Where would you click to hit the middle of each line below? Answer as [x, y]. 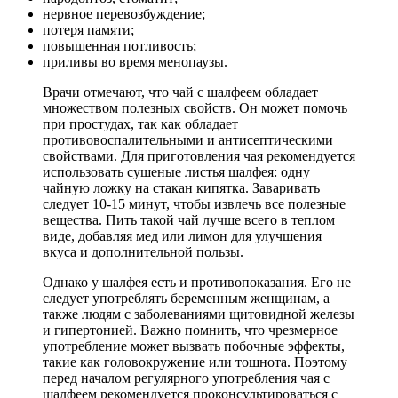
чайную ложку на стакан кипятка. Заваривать [181, 187]
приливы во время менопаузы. [135, 61]
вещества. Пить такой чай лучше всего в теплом [189, 219]
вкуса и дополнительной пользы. [143, 251]
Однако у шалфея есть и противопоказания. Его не [197, 282]
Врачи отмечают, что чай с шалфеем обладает [180, 92]
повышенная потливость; [119, 45]
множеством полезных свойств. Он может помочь [195, 107]
